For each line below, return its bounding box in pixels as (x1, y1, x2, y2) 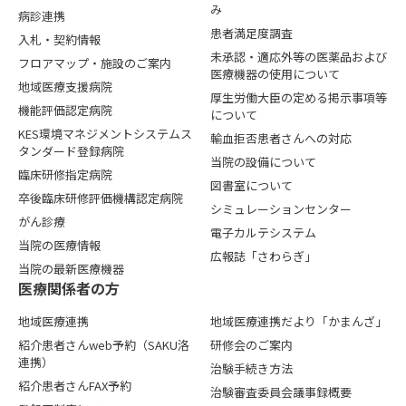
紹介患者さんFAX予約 (18, 377, 131, 395)
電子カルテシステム (209, 224, 316, 242)
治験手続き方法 (209, 360, 293, 378)
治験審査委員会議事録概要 (209, 383, 352, 401)
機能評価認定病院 (18, 101, 112, 120)
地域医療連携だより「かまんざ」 (209, 313, 387, 331)
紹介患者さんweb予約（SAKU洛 (18, 336, 189, 354)
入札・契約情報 (18, 31, 101, 49)
